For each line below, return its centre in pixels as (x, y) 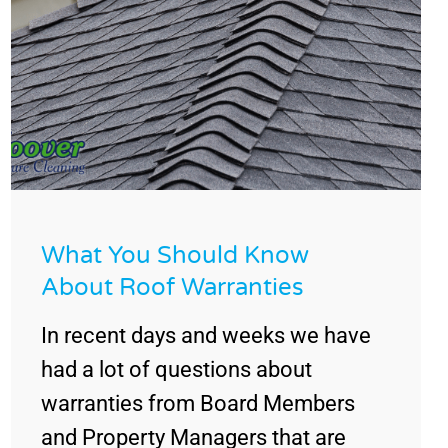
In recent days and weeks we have (206, 336)
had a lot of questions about (177, 370)
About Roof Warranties (173, 288)
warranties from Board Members (198, 404)
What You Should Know (175, 256)
